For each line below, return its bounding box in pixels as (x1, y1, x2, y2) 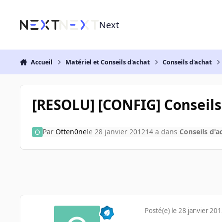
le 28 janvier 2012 (86, 127, 145, 137)
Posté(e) (145, 206, 171, 216)
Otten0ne (55, 127, 87, 137)
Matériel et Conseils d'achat (65, 57, 150, 66)
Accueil (30, 57, 53, 66)
